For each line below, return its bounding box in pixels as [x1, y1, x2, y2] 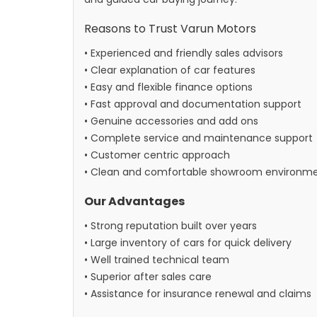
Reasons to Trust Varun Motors [84, 21, 256, 37]
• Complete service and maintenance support [84, 131, 313, 145]
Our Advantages [84, 193, 185, 209]
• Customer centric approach [84, 148, 230, 162]
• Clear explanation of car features [84, 63, 255, 77]
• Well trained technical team [84, 253, 229, 267]
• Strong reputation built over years [84, 219, 257, 233]
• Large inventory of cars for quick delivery [84, 236, 292, 250]
